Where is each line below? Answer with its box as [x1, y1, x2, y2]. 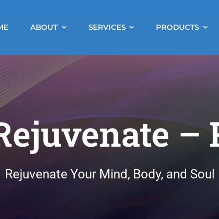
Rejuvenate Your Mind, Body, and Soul [4, 167, 215, 181]
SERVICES [88, 22, 126, 32]
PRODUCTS [156, 22, 199, 32]
